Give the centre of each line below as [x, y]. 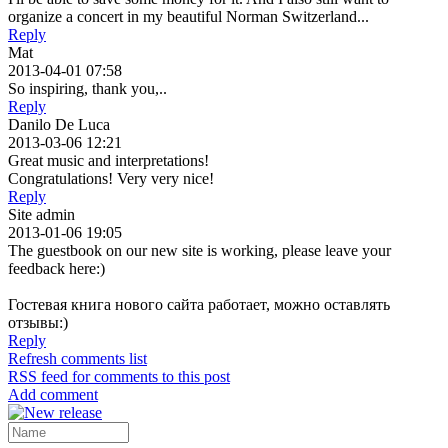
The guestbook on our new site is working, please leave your [199, 250]
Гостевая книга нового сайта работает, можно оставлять [199, 304]
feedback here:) [56, 268]
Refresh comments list [77, 358]
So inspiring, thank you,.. [87, 88]
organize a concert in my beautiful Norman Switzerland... [188, 16]
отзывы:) [38, 322]
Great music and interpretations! [108, 160]
